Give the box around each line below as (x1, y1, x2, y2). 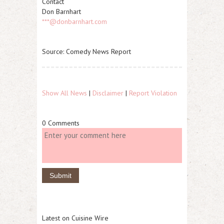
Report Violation (129, 88, 177, 97)
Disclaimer (92, 88, 123, 97)
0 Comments (42, 118, 79, 127)
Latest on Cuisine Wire (42, 213, 108, 222)
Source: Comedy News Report (42, 47, 131, 56)
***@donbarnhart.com (42, 17, 107, 26)
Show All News (42, 88, 87, 97)
